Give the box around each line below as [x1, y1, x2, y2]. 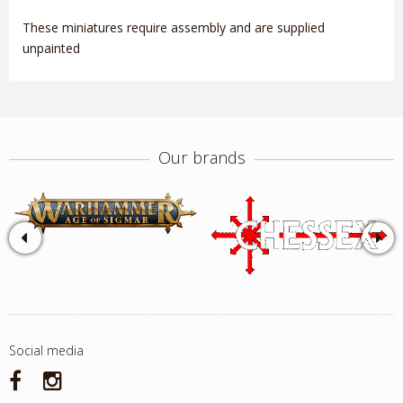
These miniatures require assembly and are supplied [22, 18, 325, 36]
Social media [9, 342, 84, 360]
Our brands [157, 147, 246, 169]
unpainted [22, 39, 84, 57]
